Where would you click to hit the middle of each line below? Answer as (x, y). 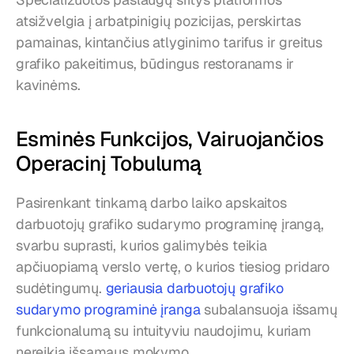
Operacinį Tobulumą (109, 163)
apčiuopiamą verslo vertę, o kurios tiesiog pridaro (173, 266)
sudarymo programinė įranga (108, 309)
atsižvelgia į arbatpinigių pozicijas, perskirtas (158, 21)
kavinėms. (48, 85)
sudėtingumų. (61, 288)
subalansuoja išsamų (269, 309)
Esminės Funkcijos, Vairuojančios (170, 139)
